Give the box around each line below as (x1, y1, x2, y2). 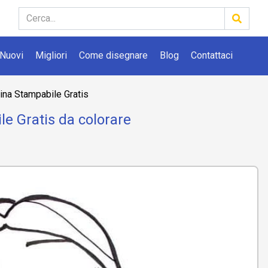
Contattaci (191, 50, 233, 61)
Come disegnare (79, 50, 148, 61)
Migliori (35, 50, 67, 61)
